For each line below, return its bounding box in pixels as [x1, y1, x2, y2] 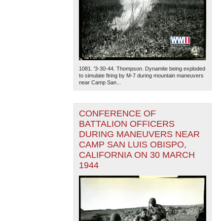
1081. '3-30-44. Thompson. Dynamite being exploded [78, 66, 205, 72]
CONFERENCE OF [78, 109, 156, 119]
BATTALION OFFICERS [78, 119, 175, 129]
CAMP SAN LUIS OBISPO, [78, 140, 186, 150]
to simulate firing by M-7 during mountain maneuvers [78, 73, 204, 79]
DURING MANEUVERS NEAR [78, 129, 200, 140]
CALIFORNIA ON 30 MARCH [78, 150, 195, 160]
